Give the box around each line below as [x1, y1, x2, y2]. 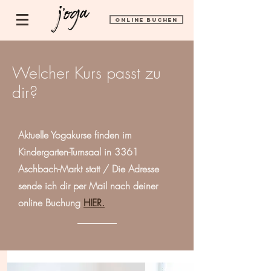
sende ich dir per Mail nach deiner [18, 179, 158, 192]
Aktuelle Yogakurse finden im [18, 128, 132, 142]
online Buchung [18, 196, 83, 209]
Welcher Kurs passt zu [12, 62, 161, 83]
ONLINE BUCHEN [115, 16, 178, 23]
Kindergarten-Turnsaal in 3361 [18, 145, 139, 158]
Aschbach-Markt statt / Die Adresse [18, 162, 159, 175]
